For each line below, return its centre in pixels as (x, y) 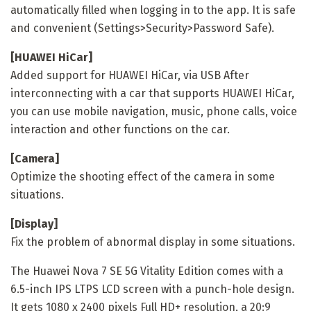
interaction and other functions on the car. (120, 129)
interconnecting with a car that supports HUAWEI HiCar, (152, 93)
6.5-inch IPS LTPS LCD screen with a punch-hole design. (152, 289)
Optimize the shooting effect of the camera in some (143, 176)
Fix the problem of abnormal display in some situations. (153, 242)
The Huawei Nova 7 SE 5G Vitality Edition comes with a (147, 271)
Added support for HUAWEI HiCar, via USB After (130, 75)
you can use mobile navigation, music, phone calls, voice (154, 111)
